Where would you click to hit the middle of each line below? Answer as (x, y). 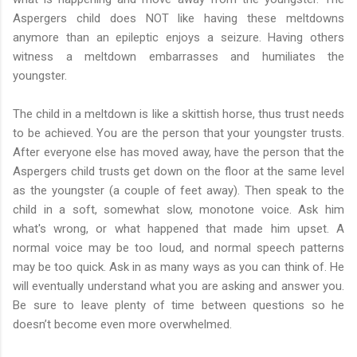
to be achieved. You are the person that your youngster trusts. (178, 133)
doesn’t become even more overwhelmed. (122, 324)
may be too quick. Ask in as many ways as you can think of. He (178, 267)
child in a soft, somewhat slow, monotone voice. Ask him (178, 209)
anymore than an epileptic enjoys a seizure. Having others (178, 37)
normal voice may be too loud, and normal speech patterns (178, 247)
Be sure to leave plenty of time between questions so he (178, 305)
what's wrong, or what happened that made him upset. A (178, 228)
